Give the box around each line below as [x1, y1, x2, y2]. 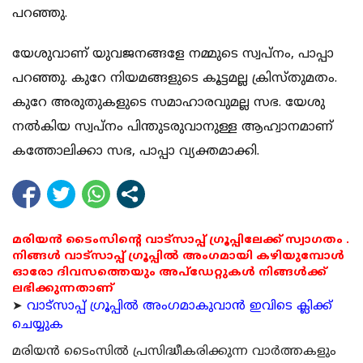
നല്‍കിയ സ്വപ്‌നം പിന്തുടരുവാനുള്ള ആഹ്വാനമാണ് [12, 119, 333, 136]
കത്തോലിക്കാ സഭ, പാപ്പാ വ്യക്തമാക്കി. [12, 143, 259, 160]
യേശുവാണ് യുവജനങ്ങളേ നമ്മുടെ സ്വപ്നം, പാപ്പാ [12, 46, 334, 63]
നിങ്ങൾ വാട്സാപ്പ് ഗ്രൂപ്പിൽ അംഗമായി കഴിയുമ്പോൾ [12, 250, 344, 264]
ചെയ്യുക [12, 318, 63, 334]
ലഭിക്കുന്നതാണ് [12, 282, 113, 297]
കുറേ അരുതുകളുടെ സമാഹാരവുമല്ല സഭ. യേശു [12, 95, 325, 112]
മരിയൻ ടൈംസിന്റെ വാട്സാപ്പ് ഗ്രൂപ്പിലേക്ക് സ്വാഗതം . [12, 233, 349, 248]
